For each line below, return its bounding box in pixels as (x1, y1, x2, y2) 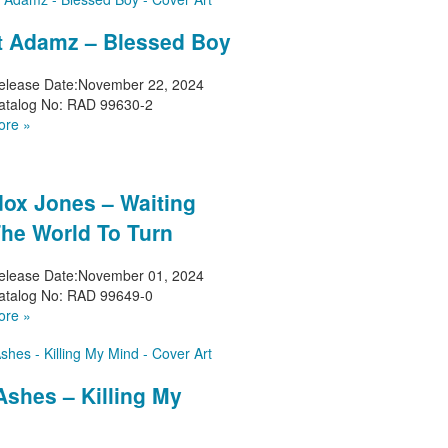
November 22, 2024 (78, 73, 205, 94)
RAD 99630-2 (63, 93, 154, 114)
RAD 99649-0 (63, 284, 154, 305)
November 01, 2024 (78, 264, 205, 285)
